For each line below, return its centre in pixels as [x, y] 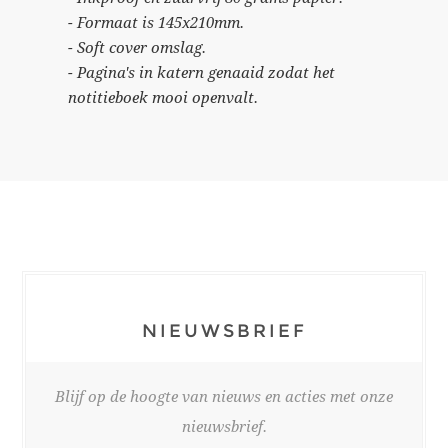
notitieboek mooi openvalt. [163, 97]
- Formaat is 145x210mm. [156, 22]
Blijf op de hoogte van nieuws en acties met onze [224, 396]
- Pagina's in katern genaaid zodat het [202, 72]
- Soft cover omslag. [137, 47]
